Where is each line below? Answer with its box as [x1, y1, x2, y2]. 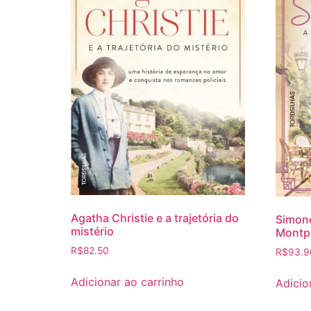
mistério [71, 224, 114, 239]
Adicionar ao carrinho [71, 275, 184, 289]
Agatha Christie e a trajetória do [71, 211, 239, 226]
